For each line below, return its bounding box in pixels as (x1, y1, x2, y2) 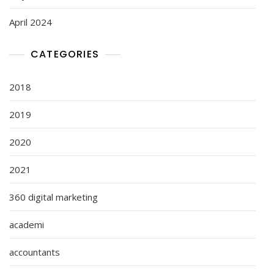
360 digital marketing (9, 190, 98, 203)
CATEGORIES (31, 46, 99, 61)
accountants (9, 245, 60, 258)
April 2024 (9, 15, 52, 28)
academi (9, 218, 44, 231)
